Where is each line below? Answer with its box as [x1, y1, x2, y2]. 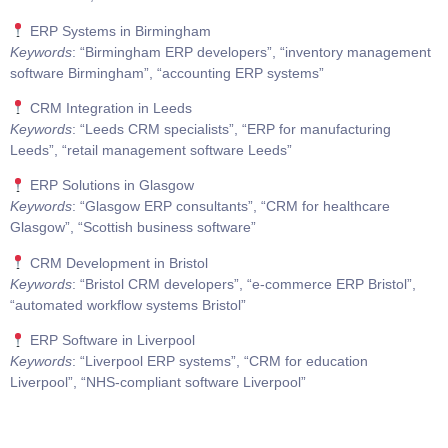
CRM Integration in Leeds [25, 100, 192, 117]
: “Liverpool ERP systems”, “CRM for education [72, 353, 368, 370]
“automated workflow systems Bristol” [10, 296, 246, 313]
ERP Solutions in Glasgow [25, 177, 194, 194]
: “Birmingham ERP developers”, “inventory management [72, 43, 431, 60]
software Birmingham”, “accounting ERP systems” [10, 64, 324, 81]
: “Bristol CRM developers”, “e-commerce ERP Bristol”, [72, 275, 416, 292]
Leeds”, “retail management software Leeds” [10, 142, 292, 159]
